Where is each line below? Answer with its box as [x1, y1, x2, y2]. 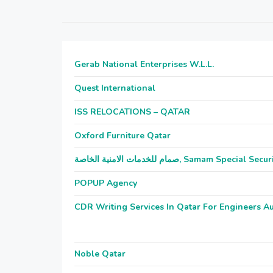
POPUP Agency [74, 177, 137, 189]
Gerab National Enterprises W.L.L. [74, 58, 214, 70]
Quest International [74, 82, 155, 94]
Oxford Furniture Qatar [74, 130, 171, 141]
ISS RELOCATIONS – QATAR [74, 106, 190, 118]
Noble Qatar [74, 248, 126, 260]
